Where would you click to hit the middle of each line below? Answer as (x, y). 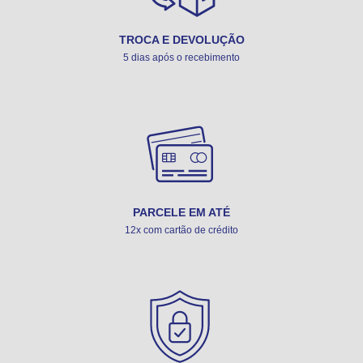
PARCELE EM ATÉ (181, 213)
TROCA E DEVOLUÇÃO (181, 40)
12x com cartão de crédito (181, 231)
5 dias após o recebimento (181, 58)
